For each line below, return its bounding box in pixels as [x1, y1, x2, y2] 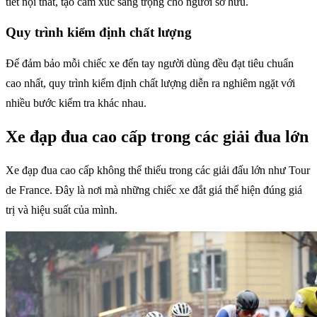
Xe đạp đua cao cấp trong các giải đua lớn [6, 127, 309, 146]
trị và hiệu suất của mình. [6, 203, 117, 216]
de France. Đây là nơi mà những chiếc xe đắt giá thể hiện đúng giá [6, 183, 302, 196]
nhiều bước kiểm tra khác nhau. [6, 96, 146, 109]
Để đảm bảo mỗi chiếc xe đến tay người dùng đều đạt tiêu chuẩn [6, 57, 294, 69]
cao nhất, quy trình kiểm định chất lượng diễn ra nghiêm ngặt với [6, 76, 295, 89]
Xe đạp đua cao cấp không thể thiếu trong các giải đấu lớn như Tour [6, 163, 310, 176]
